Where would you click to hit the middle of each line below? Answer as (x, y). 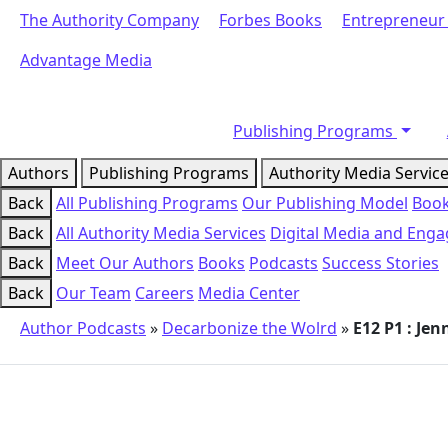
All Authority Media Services (161, 233)
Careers (164, 293)
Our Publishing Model (325, 203)
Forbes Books (270, 20)
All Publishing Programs (147, 203)
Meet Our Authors (125, 263)
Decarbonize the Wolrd (249, 328)
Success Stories (380, 263)
